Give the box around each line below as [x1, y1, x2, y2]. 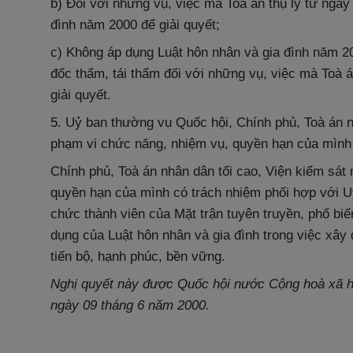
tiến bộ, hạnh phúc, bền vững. [50, 249, 225, 264]
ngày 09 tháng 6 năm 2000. [50, 298, 210, 313]
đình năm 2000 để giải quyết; [50, 17, 220, 32]
